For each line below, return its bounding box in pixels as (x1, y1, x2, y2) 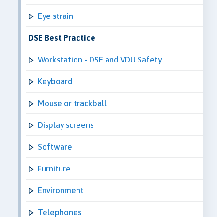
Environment (38, 185, 84, 195)
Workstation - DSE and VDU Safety (38, 54, 162, 64)
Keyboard (38, 76, 72, 86)
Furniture (38, 163, 71, 173)
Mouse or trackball (38, 98, 107, 108)
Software (38, 141, 72, 152)
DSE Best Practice (28, 32, 95, 43)
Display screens (38, 120, 93, 130)
